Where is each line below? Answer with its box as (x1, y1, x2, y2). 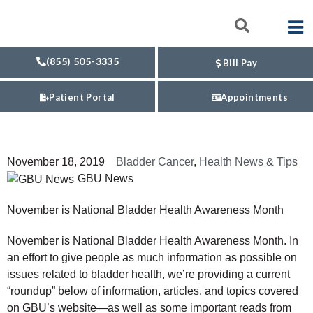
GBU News (78, 173, 133, 185)
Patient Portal (49, 92, 115, 103)
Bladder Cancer (116, 156, 194, 168)
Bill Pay (222, 57, 258, 68)
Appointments (221, 92, 288, 103)
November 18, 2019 (7, 156, 105, 168)
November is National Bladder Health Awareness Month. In (7, 234, 298, 247)
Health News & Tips (199, 156, 298, 168)
